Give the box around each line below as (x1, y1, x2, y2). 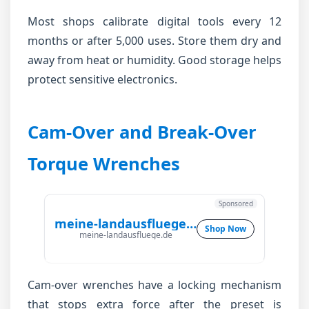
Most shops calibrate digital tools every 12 (28, 14, 281, 29)
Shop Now (205, 222, 246, 235)
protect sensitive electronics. (28, 72, 177, 87)
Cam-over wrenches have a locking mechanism (28, 277, 281, 292)
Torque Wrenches (28, 152, 180, 176)
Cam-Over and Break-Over (28, 120, 257, 144)
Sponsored (219, 199, 253, 208)
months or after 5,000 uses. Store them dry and (28, 33, 281, 48)
